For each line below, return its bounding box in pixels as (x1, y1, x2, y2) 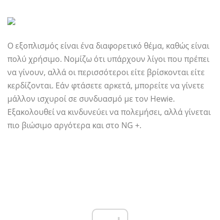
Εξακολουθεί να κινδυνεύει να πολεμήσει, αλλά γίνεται (7, 107, 211, 118)
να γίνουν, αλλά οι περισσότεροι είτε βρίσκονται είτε (7, 67, 205, 78)
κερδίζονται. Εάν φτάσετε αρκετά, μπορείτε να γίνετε (7, 80, 204, 91)
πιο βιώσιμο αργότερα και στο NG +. (7, 120, 141, 131)
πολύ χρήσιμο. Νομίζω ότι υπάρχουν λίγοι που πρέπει (7, 54, 209, 65)
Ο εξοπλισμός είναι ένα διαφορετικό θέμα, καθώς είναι (7, 40, 209, 52)
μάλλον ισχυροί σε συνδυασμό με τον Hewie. (7, 93, 175, 105)
